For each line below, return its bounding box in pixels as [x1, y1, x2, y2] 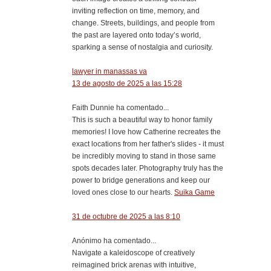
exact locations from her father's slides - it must [72, 139, 224, 148]
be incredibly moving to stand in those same [72, 151, 216, 160]
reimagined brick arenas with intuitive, [72, 260, 196, 269]
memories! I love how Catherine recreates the [72, 127, 221, 136]
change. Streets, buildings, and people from [72, 18, 215, 27]
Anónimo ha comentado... [72, 236, 156, 245]
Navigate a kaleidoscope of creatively [72, 248, 195, 257]
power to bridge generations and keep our [72, 175, 210, 184]
